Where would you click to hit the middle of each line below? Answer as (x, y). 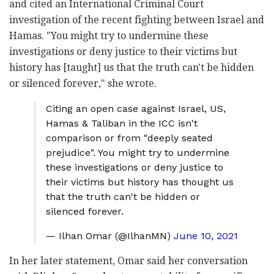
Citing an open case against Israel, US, (136, 109)
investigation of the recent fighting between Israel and (137, 20)
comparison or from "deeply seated (129, 138)
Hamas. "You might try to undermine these (109, 36)
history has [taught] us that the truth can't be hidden (131, 68)
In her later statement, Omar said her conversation (128, 261)
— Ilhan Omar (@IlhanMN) (110, 236)
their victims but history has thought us (140, 182)
